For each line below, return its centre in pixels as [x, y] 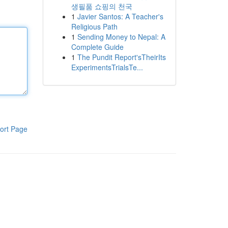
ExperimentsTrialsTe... [107, 67]
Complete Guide [97, 47]
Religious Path [94, 26]
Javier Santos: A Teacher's [120, 16]
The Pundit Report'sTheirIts [121, 57]
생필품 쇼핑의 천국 [102, 6]
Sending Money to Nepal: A [121, 37]
